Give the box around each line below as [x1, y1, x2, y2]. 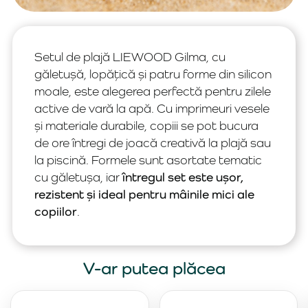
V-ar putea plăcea [82, 258, 225, 279]
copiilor [34, 204, 77, 219]
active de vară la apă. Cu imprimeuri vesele [34, 101, 269, 116]
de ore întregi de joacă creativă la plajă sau [34, 135, 271, 151]
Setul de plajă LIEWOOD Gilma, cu [34, 49, 225, 65]
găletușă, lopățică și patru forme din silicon [34, 67, 272, 82]
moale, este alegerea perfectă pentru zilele [34, 84, 271, 99]
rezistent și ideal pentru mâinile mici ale [34, 187, 254, 202]
